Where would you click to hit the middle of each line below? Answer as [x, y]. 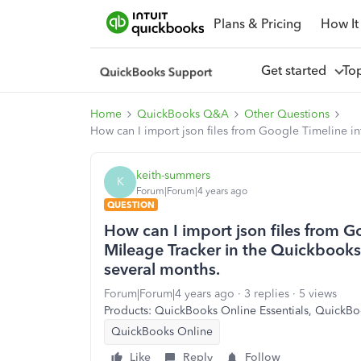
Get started [297, 70]
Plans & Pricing [257, 23]
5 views [318, 294]
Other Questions [287, 114]
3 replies [267, 294]
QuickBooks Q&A [183, 114]
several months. [162, 269]
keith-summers [173, 175]
